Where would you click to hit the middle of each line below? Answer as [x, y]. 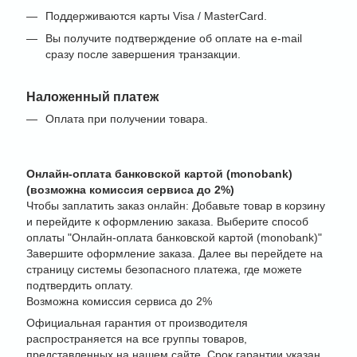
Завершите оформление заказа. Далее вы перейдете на [175, 253]
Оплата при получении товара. [127, 119]
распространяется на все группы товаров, [137, 338]
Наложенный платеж [92, 97]
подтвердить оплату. [80, 285]
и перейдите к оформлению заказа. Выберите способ [167, 221]
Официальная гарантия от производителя [137, 322]
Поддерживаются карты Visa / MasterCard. [156, 16]
